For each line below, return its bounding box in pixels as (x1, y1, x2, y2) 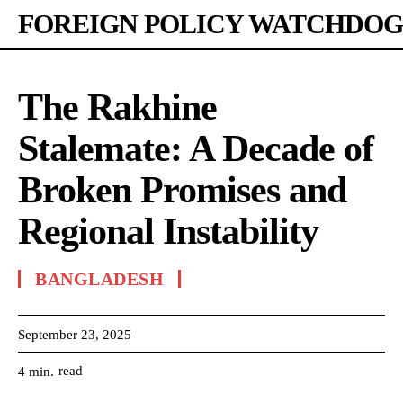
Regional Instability (18, 210, 318, 252)
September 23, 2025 (18, 327, 131, 342)
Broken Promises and (18, 169, 346, 210)
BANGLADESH (35, 269, 164, 289)
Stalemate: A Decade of (18, 128, 373, 169)
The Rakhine (18, 86, 217, 128)
